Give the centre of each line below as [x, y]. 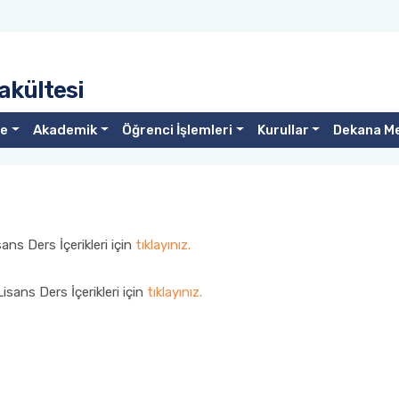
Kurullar [283, 130]
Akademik [65, 130]
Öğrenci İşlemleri [177, 130]
